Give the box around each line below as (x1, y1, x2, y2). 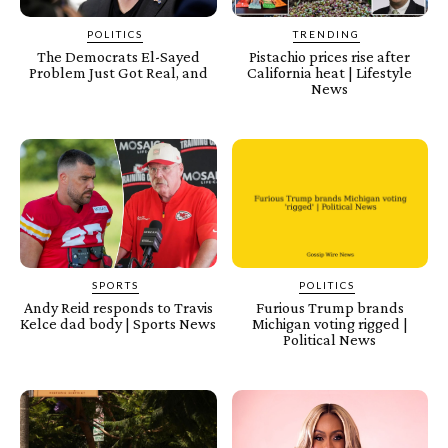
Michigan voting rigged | (251, 315, 408, 333)
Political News (283, 331, 377, 349)
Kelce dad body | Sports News (20, 315, 217, 333)
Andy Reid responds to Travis (23, 299, 213, 317)
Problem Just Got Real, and (28, 63, 208, 81)
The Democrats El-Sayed (36, 47, 200, 65)
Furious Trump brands (255, 299, 404, 317)
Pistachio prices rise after (249, 47, 411, 65)
